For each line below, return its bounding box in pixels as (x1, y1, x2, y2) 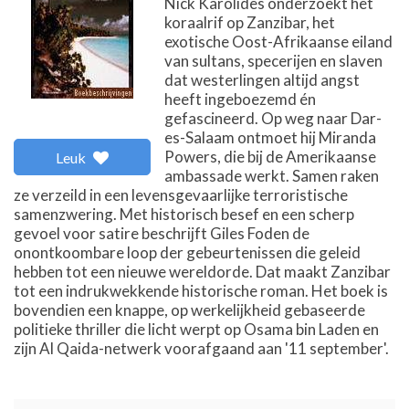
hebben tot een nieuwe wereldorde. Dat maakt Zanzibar (14, 262, 391, 281)
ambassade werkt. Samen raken (164, 166, 379, 185)
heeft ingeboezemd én (164, 89, 316, 109)
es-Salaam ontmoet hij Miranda (164, 128, 376, 147)
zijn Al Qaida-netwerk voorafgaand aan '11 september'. (14, 339, 389, 358)
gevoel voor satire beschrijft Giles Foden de (14, 224, 309, 243)
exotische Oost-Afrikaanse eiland (164, 32, 393, 51)
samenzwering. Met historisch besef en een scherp (14, 204, 354, 224)
